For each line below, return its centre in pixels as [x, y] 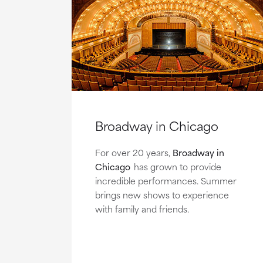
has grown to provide [176, 166]
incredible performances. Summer [166, 180]
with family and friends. [142, 208]
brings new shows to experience [162, 194]
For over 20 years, [134, 152]
